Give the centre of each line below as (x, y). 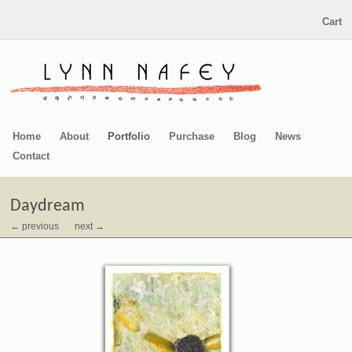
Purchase (192, 136)
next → (90, 226)
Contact (31, 156)
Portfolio (129, 136)
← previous (35, 226)
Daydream (48, 206)
